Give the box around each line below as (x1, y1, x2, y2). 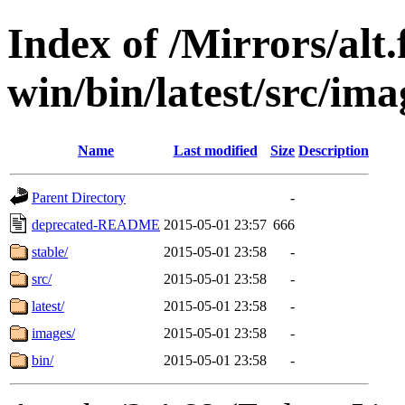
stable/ (32, 243, 68, 259)
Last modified (173, 142, 258, 158)
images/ (32, 325, 75, 341)
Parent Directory (32, 189, 126, 205)
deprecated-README (32, 216, 160, 232)
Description (298, 142, 369, 158)
